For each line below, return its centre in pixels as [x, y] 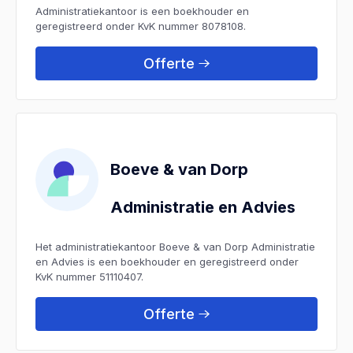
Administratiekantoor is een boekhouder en [142, 11]
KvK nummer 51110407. [89, 276]
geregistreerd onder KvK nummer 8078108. [141, 26]
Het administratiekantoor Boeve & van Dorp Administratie [175, 246]
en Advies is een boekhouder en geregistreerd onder [167, 261]
